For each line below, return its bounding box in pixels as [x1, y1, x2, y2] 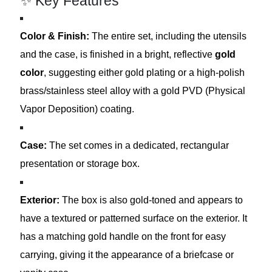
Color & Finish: [20, 30, 90, 41]
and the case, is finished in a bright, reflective [20, 49, 216, 59]
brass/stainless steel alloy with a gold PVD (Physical [20, 85, 246, 96]
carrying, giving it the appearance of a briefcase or [20, 249, 234, 260]
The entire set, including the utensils [89, 30, 247, 41]
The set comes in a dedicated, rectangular [47, 140, 229, 151]
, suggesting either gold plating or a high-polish [44, 67, 245, 78]
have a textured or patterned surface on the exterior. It [20, 212, 248, 223]
